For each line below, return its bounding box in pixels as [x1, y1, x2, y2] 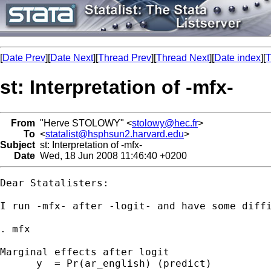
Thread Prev [98, 53, 151, 63]
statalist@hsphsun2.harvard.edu [45, 128, 184, 139]
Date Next [50, 53, 93, 63]
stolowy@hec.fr [132, 117, 198, 128]
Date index [214, 53, 261, 63]
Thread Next [156, 53, 209, 63]
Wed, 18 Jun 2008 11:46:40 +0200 [35, 150, 187, 161]
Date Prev [2, 53, 45, 63]
